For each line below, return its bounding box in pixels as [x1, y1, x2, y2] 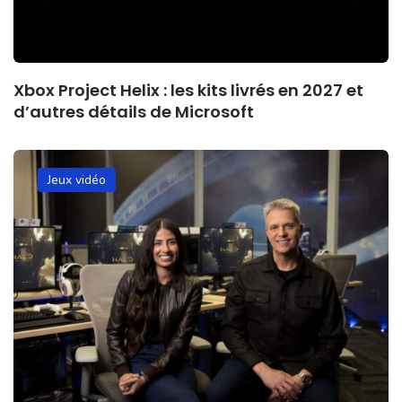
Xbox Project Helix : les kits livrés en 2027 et [13, 78, 363, 101]
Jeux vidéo [48, 170, 106, 188]
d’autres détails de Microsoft [13, 100, 254, 123]
